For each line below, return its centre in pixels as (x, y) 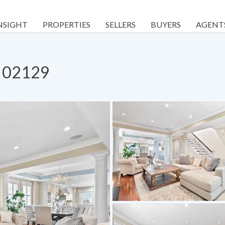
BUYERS (166, 24)
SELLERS (121, 24)
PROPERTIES (67, 24)
